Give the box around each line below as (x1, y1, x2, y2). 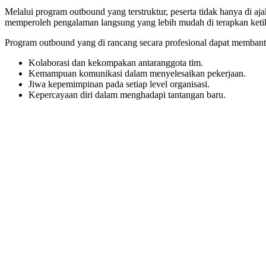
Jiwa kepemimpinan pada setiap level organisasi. (28, 78, 210, 89)
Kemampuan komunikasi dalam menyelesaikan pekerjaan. (28, 68, 246, 78)
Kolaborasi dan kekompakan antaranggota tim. (28, 57, 203, 68)
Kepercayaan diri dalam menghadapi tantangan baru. (28, 89, 226, 100)
